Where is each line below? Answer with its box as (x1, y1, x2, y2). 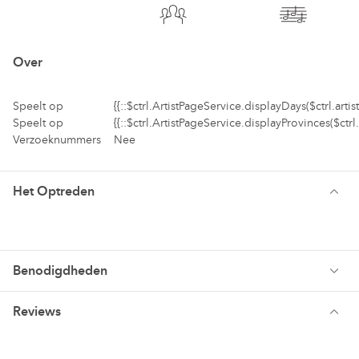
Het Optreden (13, 183, 95, 199)
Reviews (13, 303, 61, 319)
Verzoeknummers (13, 132, 101, 147)
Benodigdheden (13, 262, 107, 278)
